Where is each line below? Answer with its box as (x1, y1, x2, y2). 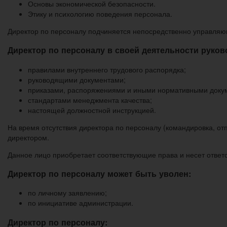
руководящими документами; (28, 74, 126, 85)
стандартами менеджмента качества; (28, 94, 152, 105)
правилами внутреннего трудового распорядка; (28, 64, 186, 74)
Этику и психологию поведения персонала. (28, 8, 172, 19)
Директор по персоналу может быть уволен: (8, 167, 191, 179)
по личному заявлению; (28, 187, 107, 198)
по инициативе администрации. (28, 198, 133, 208)
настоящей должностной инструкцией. (28, 104, 156, 115)
